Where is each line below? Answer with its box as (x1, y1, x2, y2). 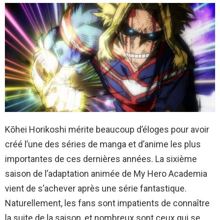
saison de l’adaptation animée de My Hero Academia (5, 168, 207, 179)
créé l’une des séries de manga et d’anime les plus (5, 138, 201, 149)
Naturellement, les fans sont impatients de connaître (5, 197, 210, 208)
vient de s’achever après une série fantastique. (5, 183, 187, 193)
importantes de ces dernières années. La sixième (5, 153, 197, 164)
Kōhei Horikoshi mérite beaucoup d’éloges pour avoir (5, 124, 209, 135)
